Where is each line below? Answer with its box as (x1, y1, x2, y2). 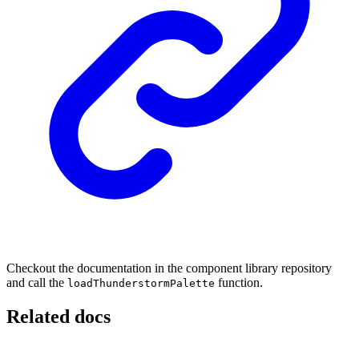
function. (215, 276, 263, 290)
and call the (6, 276, 67, 290)
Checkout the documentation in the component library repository (6, 261, 332, 276)
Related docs (6, 305, 111, 327)
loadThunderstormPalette (67, 277, 215, 290)
